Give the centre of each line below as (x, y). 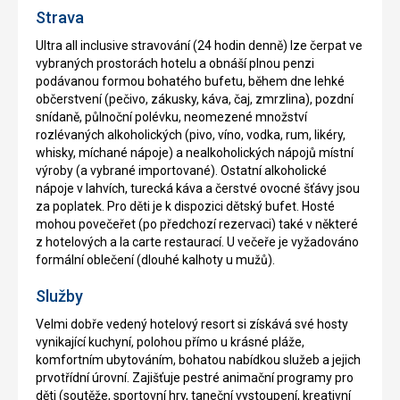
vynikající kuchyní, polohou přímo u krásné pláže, (170, 342)
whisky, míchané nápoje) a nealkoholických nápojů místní (195, 153)
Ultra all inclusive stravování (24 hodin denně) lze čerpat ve (199, 46)
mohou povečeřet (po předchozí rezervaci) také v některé (197, 225)
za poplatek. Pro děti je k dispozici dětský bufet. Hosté (185, 207)
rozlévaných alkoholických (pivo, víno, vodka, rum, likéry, (191, 135)
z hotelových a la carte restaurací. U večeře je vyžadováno (197, 242)
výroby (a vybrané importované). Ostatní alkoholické (181, 171)
